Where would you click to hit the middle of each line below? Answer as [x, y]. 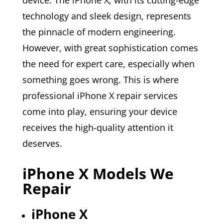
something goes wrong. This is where [100, 79]
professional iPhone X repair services [100, 95]
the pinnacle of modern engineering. [99, 32]
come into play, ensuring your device [100, 111]
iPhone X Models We [98, 173]
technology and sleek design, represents [107, 16]
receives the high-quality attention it [98, 127]
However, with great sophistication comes [110, 48]
